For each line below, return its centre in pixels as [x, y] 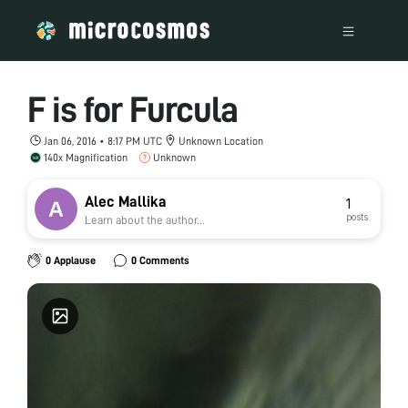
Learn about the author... [145, 220]
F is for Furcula [133, 110]
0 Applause [70, 260]
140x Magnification [86, 157]
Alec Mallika [126, 202]
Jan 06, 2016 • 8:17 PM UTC [103, 141]
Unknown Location [221, 141]
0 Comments [160, 260]
